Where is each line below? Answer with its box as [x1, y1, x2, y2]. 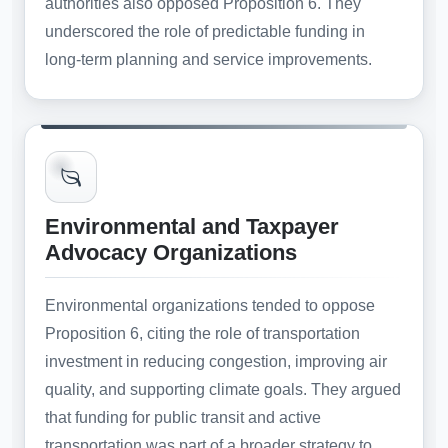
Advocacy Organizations [45, 240, 297, 266]
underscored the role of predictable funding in [45, 22, 365, 40]
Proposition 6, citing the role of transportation [45, 325, 360, 343]
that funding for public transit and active [45, 409, 321, 427]
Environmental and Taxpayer [45, 214, 339, 240]
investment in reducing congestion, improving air [45, 353, 387, 371]
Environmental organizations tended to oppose [45, 297, 375, 315]
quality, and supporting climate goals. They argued [45, 381, 401, 399]
